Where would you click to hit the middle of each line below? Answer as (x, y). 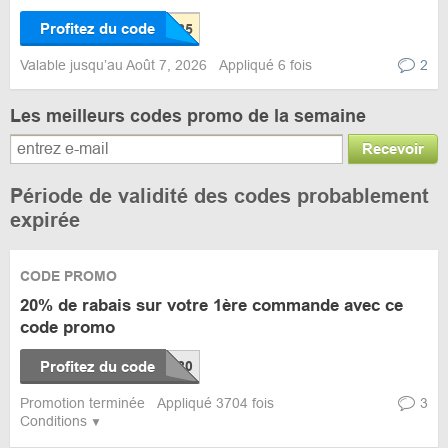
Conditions (53, 421)
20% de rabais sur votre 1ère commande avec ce (211, 305)
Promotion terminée (84, 403)
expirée (45, 220)
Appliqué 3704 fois (215, 403)
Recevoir (393, 148)
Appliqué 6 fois (265, 65)
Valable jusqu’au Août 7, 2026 (115, 65)
